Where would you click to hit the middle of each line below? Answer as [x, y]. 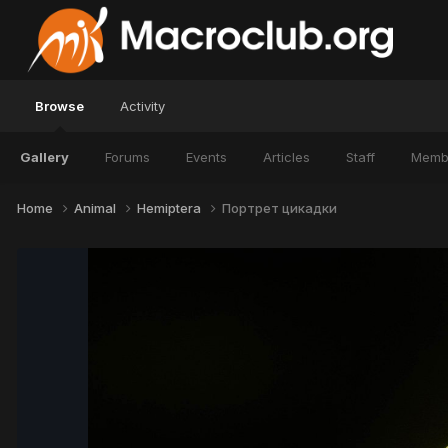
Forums [127, 157]
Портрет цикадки [279, 207]
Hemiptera [170, 207]
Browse [59, 106]
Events [206, 157]
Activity [142, 106]
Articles [286, 157]
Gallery [44, 157]
